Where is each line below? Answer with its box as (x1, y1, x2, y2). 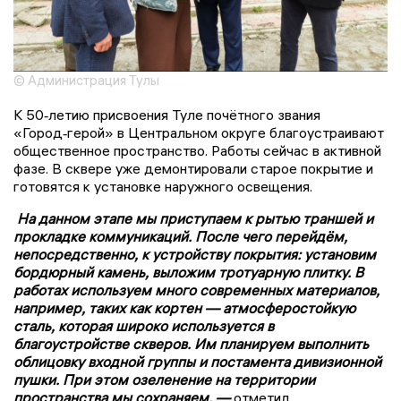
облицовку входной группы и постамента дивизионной (13, 352, 381, 371)
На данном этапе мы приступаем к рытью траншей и (17, 209, 373, 227)
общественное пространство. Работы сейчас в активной (13, 141, 381, 159)
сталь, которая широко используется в (13, 316, 274, 335)
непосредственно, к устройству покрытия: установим (13, 244, 376, 263)
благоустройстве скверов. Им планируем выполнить (13, 334, 369, 353)
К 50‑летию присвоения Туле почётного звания (13, 105, 320, 124)
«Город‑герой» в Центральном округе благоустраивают (13, 123, 384, 141)
